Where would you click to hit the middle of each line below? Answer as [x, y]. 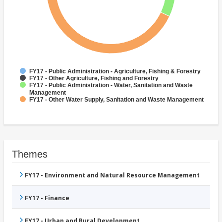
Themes [30, 154]
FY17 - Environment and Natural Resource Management [112, 175]
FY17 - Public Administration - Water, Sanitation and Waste [111, 85]
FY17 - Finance [47, 198]
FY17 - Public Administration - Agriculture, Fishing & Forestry [115, 72]
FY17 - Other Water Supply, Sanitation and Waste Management [116, 100]
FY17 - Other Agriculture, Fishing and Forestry [94, 79]
